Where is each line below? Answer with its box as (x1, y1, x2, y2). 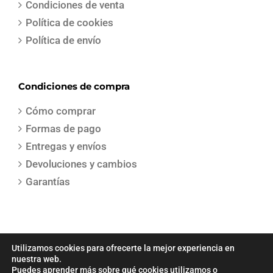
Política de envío (26, 34, 101, 46)
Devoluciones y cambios (26, 157, 137, 170)
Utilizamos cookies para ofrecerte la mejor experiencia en (12, 243, 235, 253)
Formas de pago (26, 122, 101, 135)
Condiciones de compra (18, 80, 130, 92)
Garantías (26, 175, 70, 188)
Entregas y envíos (26, 140, 107, 152)
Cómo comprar (26, 104, 96, 117)
